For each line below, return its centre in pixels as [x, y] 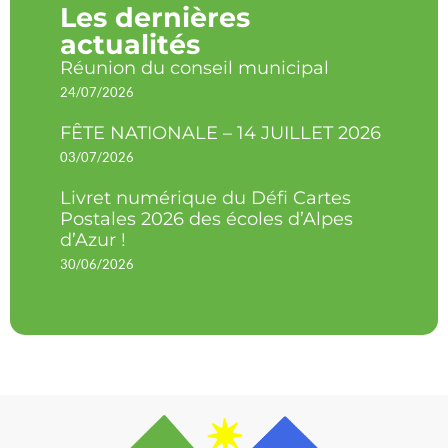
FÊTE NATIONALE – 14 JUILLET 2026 [220, 133]
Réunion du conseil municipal [194, 68]
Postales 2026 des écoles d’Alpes [206, 219]
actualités [130, 44]
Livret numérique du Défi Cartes [205, 198]
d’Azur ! [93, 240]
